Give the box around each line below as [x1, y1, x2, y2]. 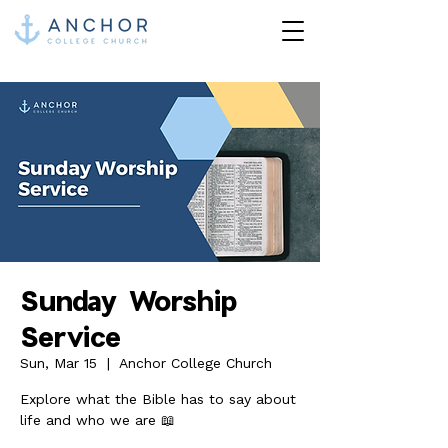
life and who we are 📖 [20, 412, 175, 428]
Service [20, 319, 121, 353]
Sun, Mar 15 [20, 355, 97, 371]
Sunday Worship [20, 283, 237, 317]
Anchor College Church [119, 355, 272, 371]
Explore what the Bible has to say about [20, 391, 296, 407]
